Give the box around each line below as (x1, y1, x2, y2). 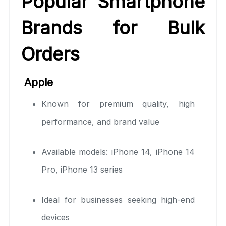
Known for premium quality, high (41, 98, 195, 109)
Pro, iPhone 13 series (41, 164, 123, 175)
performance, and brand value (41, 116, 159, 127)
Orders (21, 42, 80, 65)
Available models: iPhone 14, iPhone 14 (41, 146, 195, 157)
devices (41, 212, 70, 222)
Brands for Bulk (21, 16, 205, 39)
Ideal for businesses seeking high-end (41, 194, 195, 205)
